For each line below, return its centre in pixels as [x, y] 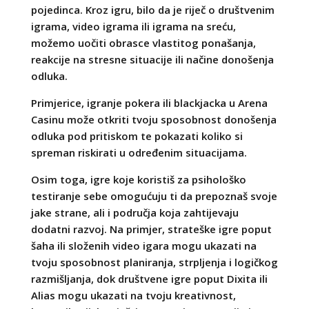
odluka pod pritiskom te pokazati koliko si [137, 136]
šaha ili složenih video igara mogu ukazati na [143, 245]
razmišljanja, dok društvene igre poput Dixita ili [149, 278]
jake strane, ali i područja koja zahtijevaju [134, 212]
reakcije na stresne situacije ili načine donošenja [152, 59]
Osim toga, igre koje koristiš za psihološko [138, 179]
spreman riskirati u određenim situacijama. [139, 152]
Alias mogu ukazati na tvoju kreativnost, [133, 295]
